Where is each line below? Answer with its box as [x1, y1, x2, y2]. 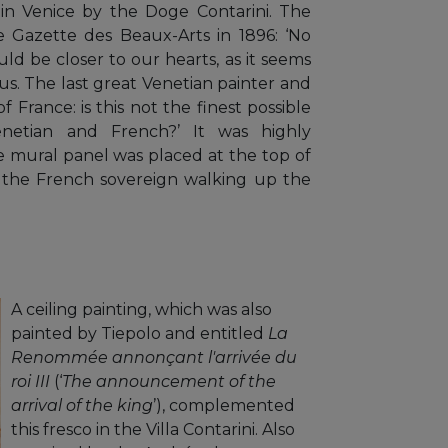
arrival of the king [11, 396, 153, 415]
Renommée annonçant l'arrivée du [11, 348, 297, 367]
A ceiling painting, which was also [11, 300, 272, 319]
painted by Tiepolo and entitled [11, 324, 268, 343]
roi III [11, 372, 50, 391]
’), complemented [153, 396, 295, 415]
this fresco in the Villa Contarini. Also [11, 420, 295, 439]
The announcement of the [62, 372, 276, 391]
